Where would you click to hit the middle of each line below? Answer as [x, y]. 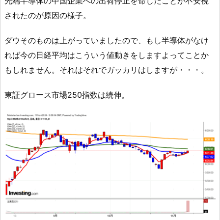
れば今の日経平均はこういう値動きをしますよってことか [107, 55]
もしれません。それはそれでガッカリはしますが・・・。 [107, 70]
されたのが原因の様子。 [48, 15]
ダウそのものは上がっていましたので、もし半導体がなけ [107, 41]
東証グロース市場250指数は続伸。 [67, 95]
